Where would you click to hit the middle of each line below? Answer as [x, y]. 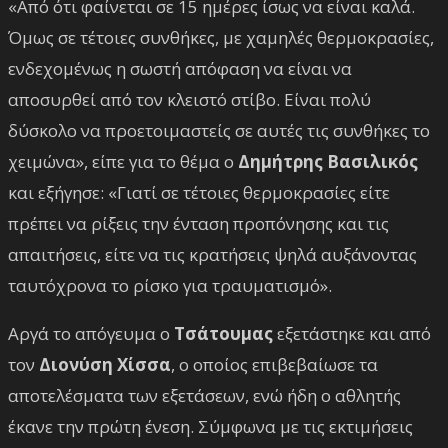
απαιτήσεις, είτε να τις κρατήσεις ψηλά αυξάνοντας [212, 254]
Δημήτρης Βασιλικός [328, 161]
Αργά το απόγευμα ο [91, 333]
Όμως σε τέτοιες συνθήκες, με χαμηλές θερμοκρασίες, [221, 37]
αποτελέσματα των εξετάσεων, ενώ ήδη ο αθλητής [204, 395]
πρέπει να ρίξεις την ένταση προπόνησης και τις [198, 223]
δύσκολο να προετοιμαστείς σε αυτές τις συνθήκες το [219, 130]
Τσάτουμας [225, 333]
